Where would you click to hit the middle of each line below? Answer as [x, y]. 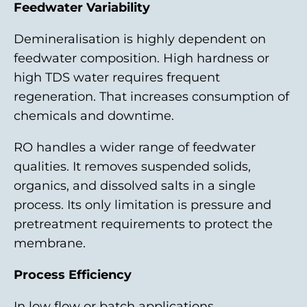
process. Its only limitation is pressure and [143, 205]
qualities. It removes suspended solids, [132, 167]
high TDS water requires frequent [117, 77]
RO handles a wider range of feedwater [135, 147]
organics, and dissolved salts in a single [135, 186]
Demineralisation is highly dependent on [140, 39]
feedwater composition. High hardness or [142, 58]
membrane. [50, 243]
